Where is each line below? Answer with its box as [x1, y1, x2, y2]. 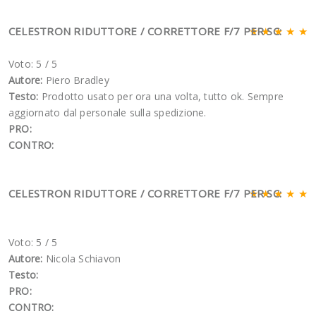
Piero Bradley [45, 73, 109, 87]
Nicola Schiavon [45, 251, 121, 265]
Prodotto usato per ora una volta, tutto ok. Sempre [41, 89, 284, 103]
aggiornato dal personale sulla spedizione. [8, 105, 207, 119]
